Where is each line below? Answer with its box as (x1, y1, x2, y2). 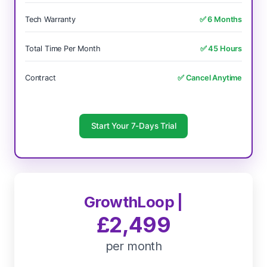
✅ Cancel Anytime (177, 73, 242, 82)
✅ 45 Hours (200, 44, 242, 53)
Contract (25, 73, 56, 82)
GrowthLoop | (84, 193, 183, 211)
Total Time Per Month (25, 44, 101, 53)
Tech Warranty (25, 15, 76, 24)
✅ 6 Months (199, 15, 242, 24)
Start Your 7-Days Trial (91, 121, 176, 131)
